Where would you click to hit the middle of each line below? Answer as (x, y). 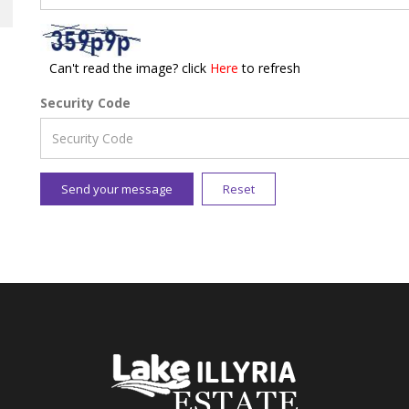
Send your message (117, 189)
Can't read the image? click (130, 68)
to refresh (271, 68)
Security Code (85, 102)
